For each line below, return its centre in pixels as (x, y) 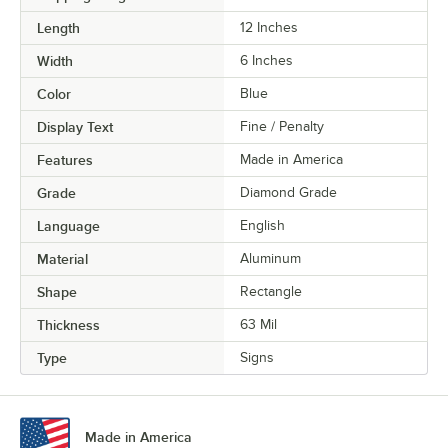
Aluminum (270, 259)
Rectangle (271, 292)
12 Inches (269, 28)
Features (65, 160)
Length (58, 28)
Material (62, 259)
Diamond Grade (288, 193)
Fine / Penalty (282, 127)
